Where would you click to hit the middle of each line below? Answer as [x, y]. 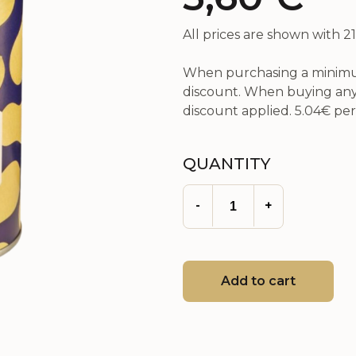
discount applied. [239, 111]
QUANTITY [226, 164]
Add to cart [258, 281]
